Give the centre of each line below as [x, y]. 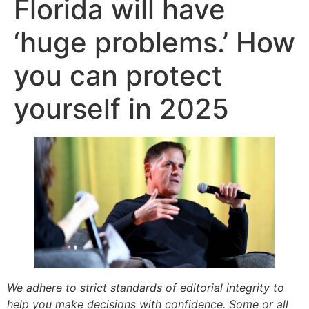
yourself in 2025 [121, 109]
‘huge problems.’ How [154, 42]
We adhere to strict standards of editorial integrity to [146, 288]
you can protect [118, 76]
